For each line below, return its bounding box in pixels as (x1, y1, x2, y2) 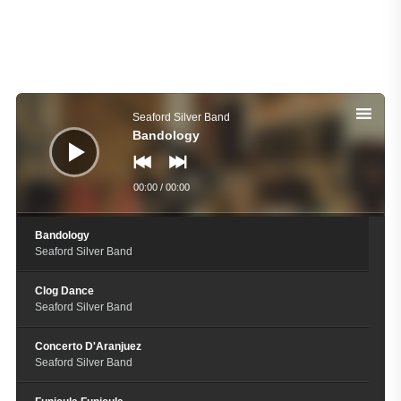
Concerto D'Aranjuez (34, 339, 141, 353)
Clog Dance (34, 284, 94, 297)
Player (14, 101, 47, 115)
